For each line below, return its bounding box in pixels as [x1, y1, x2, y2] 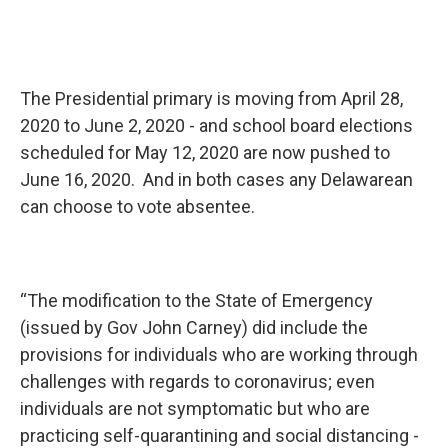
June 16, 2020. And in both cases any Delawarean [20, 168, 413, 190]
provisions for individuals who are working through [20, 343, 418, 365]
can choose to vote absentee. [20, 195, 255, 217]
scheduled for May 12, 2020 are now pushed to [20, 141, 390, 163]
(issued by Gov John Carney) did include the [20, 316, 368, 338]
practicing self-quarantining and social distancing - [20, 424, 419, 446]
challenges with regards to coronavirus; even [20, 370, 375, 392]
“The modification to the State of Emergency [20, 289, 373, 311]
